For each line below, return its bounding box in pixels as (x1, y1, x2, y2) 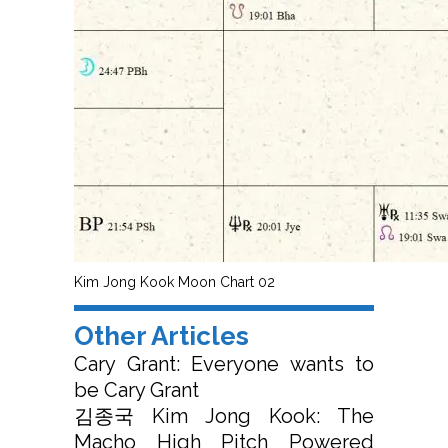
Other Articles (74, 321, 249, 352)
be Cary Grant (74, 378, 199, 403)
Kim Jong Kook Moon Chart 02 (74, 274, 275, 291)
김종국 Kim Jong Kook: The (74, 404, 374, 429)
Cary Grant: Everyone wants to (74, 352, 374, 377)
